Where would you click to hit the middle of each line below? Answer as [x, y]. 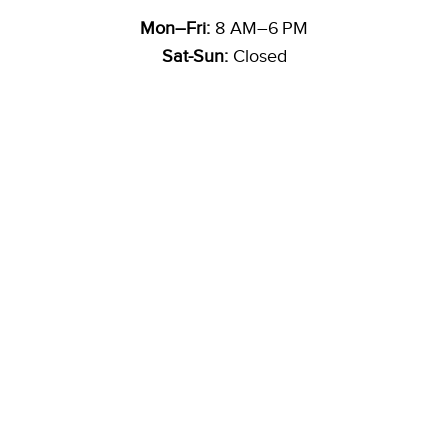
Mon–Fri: [175, 27]
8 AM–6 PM [259, 27]
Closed [257, 55]
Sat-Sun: [194, 55]
